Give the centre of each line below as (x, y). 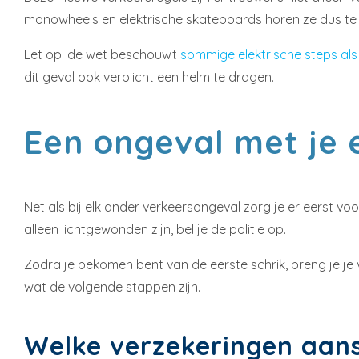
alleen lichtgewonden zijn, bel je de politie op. (155, 229)
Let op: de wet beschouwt (102, 54)
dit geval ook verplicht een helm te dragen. (149, 77)
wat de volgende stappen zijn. (112, 287)
